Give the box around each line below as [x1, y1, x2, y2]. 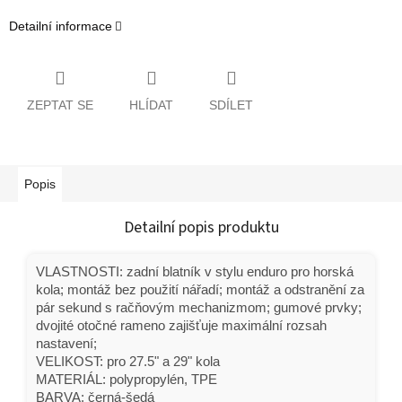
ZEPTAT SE [27, 97, 93, 112]
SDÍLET [209, 97, 253, 112]
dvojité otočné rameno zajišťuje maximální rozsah [36, 318, 327, 333]
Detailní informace [9, 19, 112, 34]
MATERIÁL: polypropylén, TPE [36, 371, 217, 387]
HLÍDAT [129, 97, 173, 112]
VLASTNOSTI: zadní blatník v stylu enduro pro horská [36, 264, 354, 279]
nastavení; [36, 336, 97, 351]
